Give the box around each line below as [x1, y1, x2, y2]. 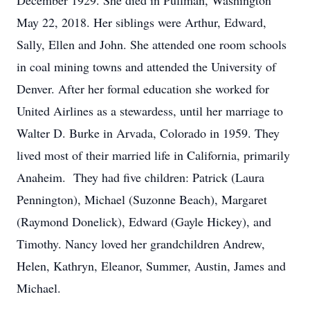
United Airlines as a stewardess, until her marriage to [17, 102, 283, 119]
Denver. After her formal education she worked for [17, 80, 269, 97]
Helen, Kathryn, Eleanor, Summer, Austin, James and [17, 257, 286, 274]
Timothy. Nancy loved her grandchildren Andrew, [17, 235, 265, 252]
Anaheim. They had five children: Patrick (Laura [17, 169, 264, 185]
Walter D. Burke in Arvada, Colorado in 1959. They [17, 125, 280, 141]
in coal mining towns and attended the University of [17, 58, 276, 75]
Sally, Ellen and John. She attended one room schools [17, 36, 286, 53]
